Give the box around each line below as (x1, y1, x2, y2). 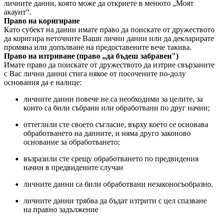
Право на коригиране (4, 17, 80, 25)
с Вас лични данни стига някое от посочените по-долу (4, 69, 186, 78)
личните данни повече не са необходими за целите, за (23, 95, 203, 103)
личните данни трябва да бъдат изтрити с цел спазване (23, 197, 207, 205)
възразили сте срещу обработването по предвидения (23, 154, 198, 163)
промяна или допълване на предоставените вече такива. (4, 43, 192, 51)
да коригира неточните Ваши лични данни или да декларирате (4, 34, 214, 43)
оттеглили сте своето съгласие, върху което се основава (23, 120, 208, 129)
